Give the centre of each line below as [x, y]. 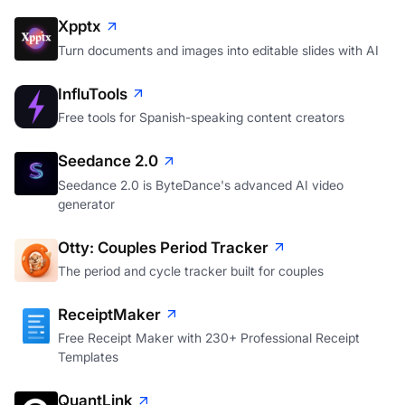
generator [86, 203]
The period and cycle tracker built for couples [191, 270]
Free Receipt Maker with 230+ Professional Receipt [209, 338]
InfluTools [93, 94]
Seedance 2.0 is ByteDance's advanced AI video [201, 184]
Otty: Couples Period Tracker [163, 247]
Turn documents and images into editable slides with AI [218, 50]
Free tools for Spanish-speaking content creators [201, 118]
